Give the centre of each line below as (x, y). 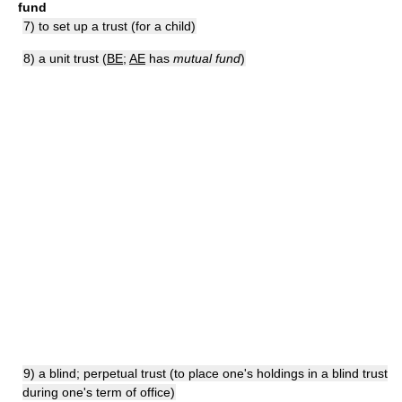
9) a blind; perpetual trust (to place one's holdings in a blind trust (205, 373)
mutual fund (207, 58)
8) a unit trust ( (65, 58)
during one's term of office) (99, 392)
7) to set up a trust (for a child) (109, 26)
